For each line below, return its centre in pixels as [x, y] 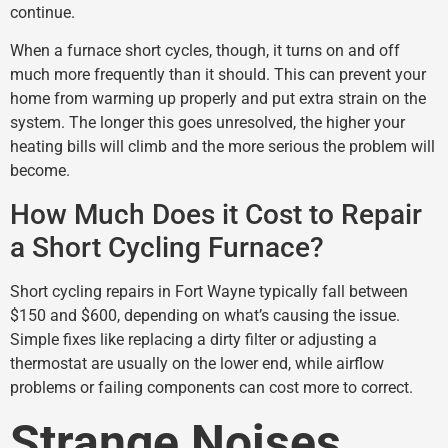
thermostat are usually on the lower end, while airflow [197, 363]
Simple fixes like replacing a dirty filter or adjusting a [193, 339]
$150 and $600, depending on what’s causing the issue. [205, 315]
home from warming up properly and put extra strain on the [218, 99]
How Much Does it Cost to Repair [216, 214]
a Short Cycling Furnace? [167, 247]
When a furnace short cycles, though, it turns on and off [205, 51]
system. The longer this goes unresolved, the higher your [207, 123]
